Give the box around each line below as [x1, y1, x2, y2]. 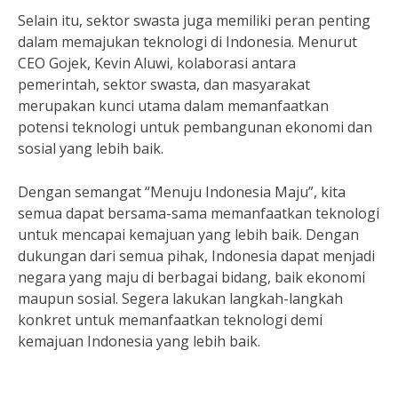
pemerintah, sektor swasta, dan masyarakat [18, 75, 310, 94]
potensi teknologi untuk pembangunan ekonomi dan [18, 117, 372, 137]
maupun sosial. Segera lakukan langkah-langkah [18, 289, 343, 308]
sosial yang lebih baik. [18, 139, 163, 158]
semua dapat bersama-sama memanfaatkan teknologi [18, 203, 379, 223]
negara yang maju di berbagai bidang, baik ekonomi [18, 267, 365, 287]
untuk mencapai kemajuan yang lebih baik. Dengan [18, 225, 359, 244]
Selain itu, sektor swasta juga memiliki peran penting [18, 11, 370, 30]
